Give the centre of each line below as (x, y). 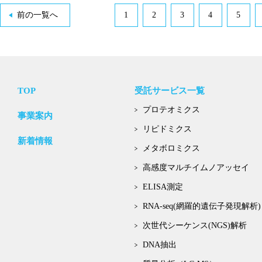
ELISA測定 (163, 187)
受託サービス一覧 (170, 91)
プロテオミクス (171, 110)
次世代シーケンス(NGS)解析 (195, 225)
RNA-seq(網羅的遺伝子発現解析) (202, 206)
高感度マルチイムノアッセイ (196, 168)
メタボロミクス (171, 148)
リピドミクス (167, 129)
